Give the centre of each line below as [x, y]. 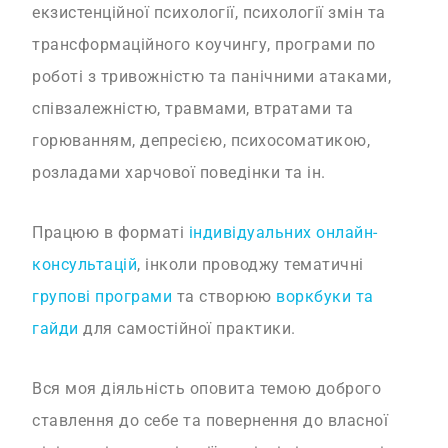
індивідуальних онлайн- [283, 233]
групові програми [102, 297]
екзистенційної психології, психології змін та [209, 13]
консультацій [85, 265]
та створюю [224, 297]
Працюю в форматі [110, 233]
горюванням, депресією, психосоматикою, [201, 141]
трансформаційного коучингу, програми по [204, 45]
